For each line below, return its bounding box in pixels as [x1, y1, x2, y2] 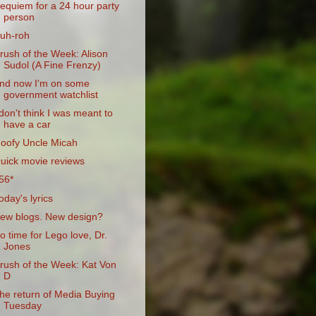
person [3, 11, 35, 23]
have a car [3, 119, 51, 130]
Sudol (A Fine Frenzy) [3, 59, 101, 71]
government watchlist [3, 89, 98, 100]
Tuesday [3, 300, 42, 311]
